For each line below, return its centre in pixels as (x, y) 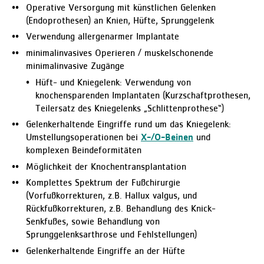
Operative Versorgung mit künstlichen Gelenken (121, 8)
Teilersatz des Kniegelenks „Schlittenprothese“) (130, 109)
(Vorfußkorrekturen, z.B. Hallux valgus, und (111, 197)
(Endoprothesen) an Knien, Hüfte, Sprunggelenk (120, 21)
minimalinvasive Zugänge (75, 67)
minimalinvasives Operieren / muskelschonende (120, 54)
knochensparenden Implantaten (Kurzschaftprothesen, (143, 96)
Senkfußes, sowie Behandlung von (93, 222)
